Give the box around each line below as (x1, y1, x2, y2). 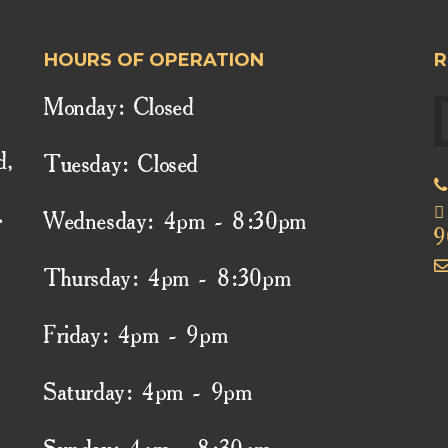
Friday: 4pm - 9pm (44, 328, 229, 346)
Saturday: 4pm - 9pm (44, 385, 253, 403)
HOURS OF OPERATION (44, 48, 264, 71)
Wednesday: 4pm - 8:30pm (44, 214, 307, 232)
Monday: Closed (44, 100, 195, 118)
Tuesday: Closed (44, 157, 199, 175)
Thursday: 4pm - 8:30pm (44, 271, 292, 289)
